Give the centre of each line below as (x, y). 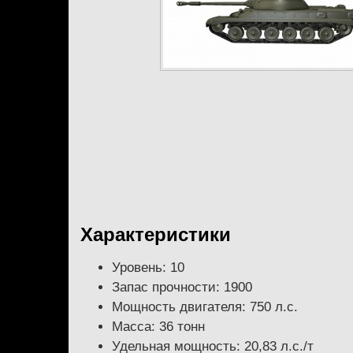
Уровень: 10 (148, 267)
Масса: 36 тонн (158, 326)
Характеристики (156, 234)
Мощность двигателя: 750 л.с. (205, 307)
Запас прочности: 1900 (182, 287)
